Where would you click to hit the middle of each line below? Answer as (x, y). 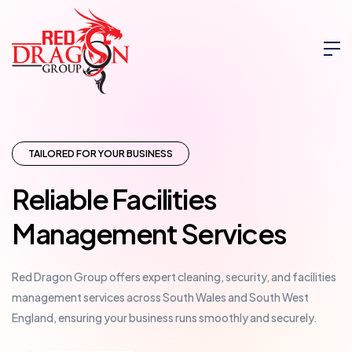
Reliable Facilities (114, 199)
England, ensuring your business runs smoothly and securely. (165, 318)
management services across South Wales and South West (160, 297)
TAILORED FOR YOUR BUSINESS (101, 154)
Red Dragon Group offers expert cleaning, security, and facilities (174, 277)
